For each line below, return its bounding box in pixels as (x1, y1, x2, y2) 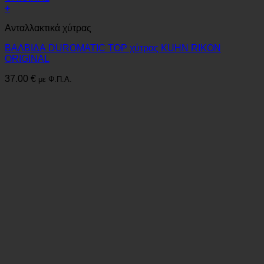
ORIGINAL (5, 54, 49, 64)
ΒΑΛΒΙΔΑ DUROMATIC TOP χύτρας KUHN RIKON (5, 43, 221, 54)
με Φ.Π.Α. (38, 75, 72, 84)
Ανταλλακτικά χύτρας (5, 23, 91, 34)
